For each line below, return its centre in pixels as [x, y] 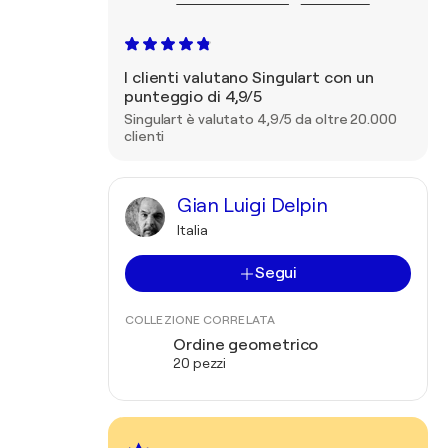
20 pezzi [200, 363]
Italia [192, 230]
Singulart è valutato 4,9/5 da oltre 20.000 [260, 119]
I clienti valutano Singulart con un [249, 78]
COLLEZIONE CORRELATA [200, 320]
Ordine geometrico [246, 345]
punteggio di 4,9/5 [193, 97]
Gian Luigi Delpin [252, 205]
